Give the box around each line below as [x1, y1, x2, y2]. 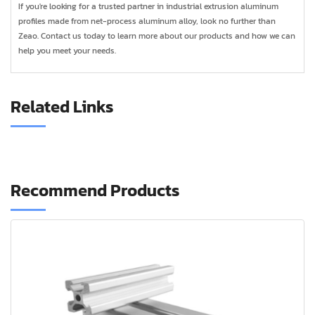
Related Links [11, 94, 114, 120]
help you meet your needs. [18, 44, 116, 58]
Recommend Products [11, 178, 180, 203]
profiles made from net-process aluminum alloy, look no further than [18, 15, 276, 28]
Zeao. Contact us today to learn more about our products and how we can [18, 30, 295, 43]
